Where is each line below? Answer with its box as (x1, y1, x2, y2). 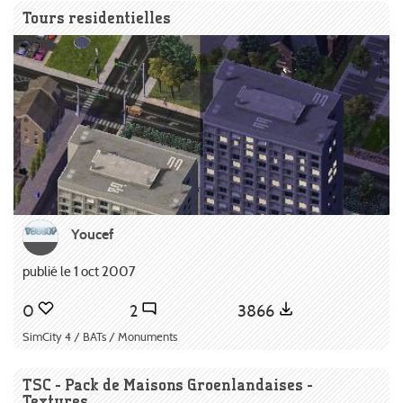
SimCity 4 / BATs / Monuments (22, 330, 177, 345)
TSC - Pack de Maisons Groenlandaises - (22, 374, 313, 396)
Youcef (71, 225, 113, 243)
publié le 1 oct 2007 (22, 262, 136, 280)
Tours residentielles (22, 6, 171, 28)
